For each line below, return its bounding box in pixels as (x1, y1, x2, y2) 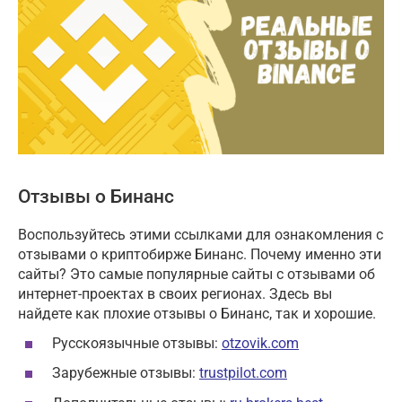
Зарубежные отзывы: (52, 364, 199, 382)
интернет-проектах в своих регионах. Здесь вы (18, 284, 332, 302)
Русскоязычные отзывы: (52, 335, 222, 353)
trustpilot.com (199, 364, 287, 382)
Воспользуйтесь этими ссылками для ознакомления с (18, 225, 383, 243)
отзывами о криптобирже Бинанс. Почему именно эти (18, 245, 381, 263)
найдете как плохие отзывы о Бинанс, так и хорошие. (18, 304, 376, 322)
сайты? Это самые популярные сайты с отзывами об (18, 265, 375, 283)
